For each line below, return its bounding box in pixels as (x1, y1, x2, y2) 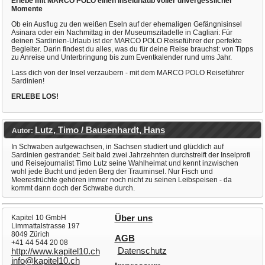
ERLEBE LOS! (11, 92, 59, 101)
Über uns (114, 213, 153, 223)
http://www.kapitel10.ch (11, 246, 100, 256)
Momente (11, 4, 43, 13)
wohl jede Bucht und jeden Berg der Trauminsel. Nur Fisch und (11, 167, 213, 176)
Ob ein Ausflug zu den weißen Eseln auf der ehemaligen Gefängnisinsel (11, 20, 242, 28)
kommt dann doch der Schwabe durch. (11, 183, 135, 192)
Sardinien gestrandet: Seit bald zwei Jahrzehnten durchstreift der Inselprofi (11, 150, 250, 159)
